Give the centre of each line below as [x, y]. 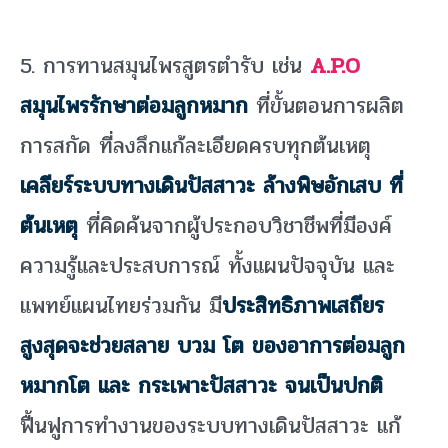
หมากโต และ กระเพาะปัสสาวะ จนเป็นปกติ [201, 386]
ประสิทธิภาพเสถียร [303, 306]
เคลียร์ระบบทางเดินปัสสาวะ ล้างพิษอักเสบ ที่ [211, 186]
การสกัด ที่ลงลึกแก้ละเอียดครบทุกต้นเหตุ [195, 146]
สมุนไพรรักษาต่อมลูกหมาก [134, 106]
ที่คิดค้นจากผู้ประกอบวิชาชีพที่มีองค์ [235, 226]
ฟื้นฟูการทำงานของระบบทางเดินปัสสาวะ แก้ [210, 426]
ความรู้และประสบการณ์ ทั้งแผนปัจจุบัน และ [207, 266]
